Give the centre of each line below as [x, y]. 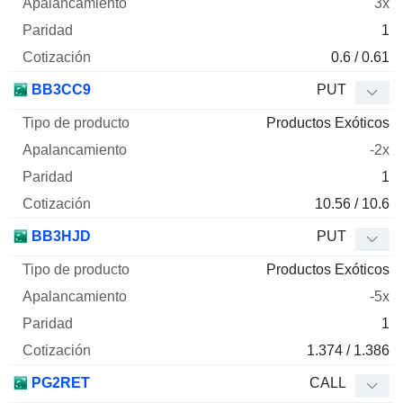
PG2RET [59, 383]
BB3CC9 [59, 90]
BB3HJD [59, 237]
